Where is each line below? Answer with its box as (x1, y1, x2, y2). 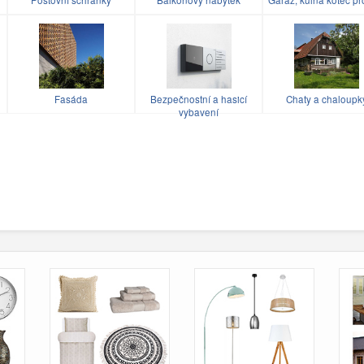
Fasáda (54, 92, 88, 106)
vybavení (179, 105, 219, 119)
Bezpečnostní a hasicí (150, 92, 247, 106)
